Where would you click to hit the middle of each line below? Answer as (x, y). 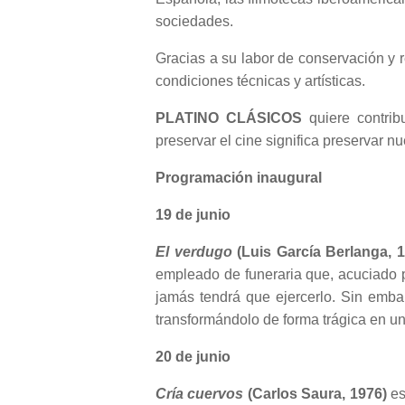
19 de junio (193, 215)
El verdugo (194, 252)
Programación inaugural (239, 178)
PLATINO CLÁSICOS (229, 118)
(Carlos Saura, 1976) (315, 394)
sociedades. (194, 22)
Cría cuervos (200, 394)
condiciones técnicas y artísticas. (260, 81)
